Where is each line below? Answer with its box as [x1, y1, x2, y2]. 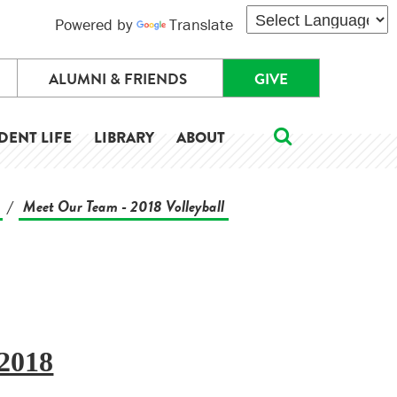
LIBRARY [94, 127, 154, 149]
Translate [169, 14, 233, 35]
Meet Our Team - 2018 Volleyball [22, 194, 224, 218]
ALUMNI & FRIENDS [48, 68, 187, 90]
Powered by [55, 14, 136, 35]
